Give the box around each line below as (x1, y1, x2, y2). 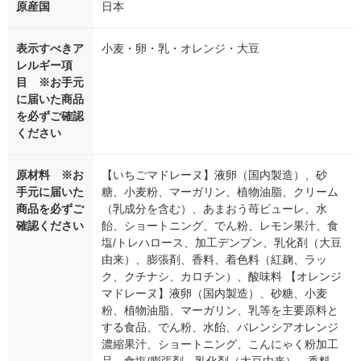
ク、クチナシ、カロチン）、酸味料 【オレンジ (102, 270, 342, 284)
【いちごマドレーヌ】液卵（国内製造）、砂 (102, 168, 327, 182)
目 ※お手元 (16, 76, 84, 89)
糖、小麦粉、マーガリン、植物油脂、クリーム (102, 185, 338, 199)
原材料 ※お (16, 168, 84, 182)
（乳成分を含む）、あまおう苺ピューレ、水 (102, 202, 327, 216)
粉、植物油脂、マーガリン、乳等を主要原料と (102, 304, 338, 317)
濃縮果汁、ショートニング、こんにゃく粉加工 (102, 338, 338, 351)
